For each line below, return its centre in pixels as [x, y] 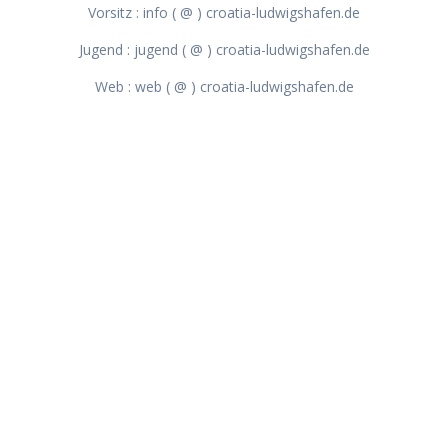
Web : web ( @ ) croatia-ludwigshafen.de [224, 86]
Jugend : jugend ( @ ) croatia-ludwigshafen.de [224, 49]
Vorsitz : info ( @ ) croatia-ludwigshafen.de [224, 12]
